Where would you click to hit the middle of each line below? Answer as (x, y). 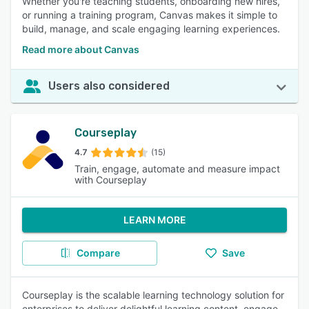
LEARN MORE (154, 220)
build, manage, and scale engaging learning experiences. (151, 29)
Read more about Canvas (81, 49)
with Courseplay (111, 180)
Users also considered (109, 86)
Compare (98, 253)
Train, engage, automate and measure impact (177, 169)
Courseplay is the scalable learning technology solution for (153, 295)
